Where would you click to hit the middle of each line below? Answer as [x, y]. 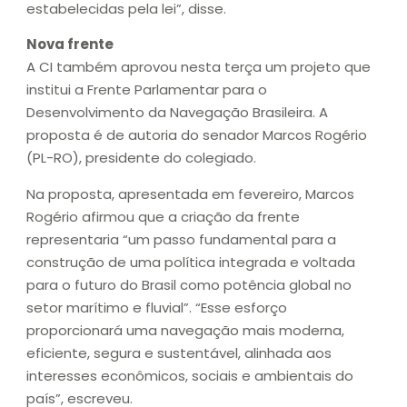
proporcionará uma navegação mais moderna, [185, 330]
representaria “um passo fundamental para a [181, 239]
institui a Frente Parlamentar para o [147, 90]
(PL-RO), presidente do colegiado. [141, 158]
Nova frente [70, 45]
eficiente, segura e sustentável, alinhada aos [179, 352]
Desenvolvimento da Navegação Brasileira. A [177, 113]
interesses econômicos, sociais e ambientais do [190, 375]
